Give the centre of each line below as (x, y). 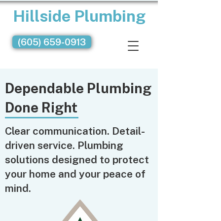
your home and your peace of (75, 174)
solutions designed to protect (77, 160)
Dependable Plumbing (78, 88)
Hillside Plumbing (79, 16)
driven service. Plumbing (64, 145)
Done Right (41, 107)
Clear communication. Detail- (75, 131)
